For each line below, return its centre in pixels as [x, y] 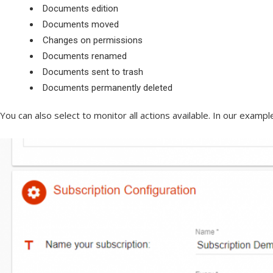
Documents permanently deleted [108, 87]
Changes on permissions [93, 40]
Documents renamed [85, 56]
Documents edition [80, 8]
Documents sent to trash [93, 72]
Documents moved [81, 24]
